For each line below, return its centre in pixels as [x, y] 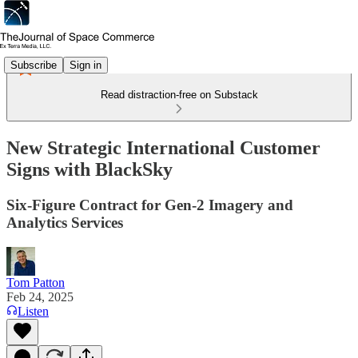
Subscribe [34, 65]
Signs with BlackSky [89, 169]
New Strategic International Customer [163, 147]
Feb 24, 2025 [40, 296]
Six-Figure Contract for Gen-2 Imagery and [150, 205]
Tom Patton [36, 282]
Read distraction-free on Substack [179, 95]
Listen [33, 311]
